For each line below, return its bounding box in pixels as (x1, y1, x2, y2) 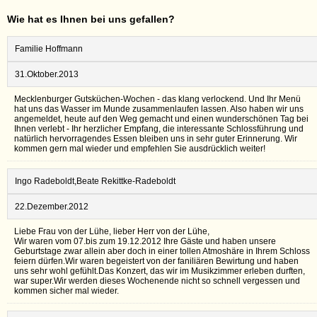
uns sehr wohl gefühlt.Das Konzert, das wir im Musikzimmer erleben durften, (14, 265, 305, 276)
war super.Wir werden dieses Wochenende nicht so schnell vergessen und (14, 275, 300, 286)
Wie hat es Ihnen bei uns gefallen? (7, 13, 175, 25)
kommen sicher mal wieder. (14, 285, 119, 296)
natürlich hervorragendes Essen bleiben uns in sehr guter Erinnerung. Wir (14, 133, 297, 144)
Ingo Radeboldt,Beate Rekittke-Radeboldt (15, 175, 175, 186)
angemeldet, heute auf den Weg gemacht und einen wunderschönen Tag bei (14, 113, 309, 124)
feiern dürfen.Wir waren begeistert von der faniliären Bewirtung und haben (14, 255, 299, 266)
